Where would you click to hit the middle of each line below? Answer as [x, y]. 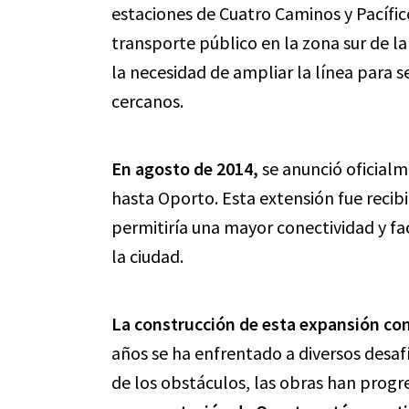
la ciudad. [147, 256]
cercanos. [147, 101]
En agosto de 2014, [185, 168]
